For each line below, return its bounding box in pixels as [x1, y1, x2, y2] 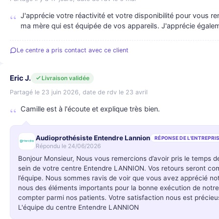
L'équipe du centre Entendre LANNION [18, 203, 139, 211]
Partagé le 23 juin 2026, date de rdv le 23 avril [10, 88, 148, 96]
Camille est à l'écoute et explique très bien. [21, 105, 160, 113]
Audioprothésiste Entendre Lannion [36, 133, 150, 142]
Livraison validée [42, 74, 89, 82]
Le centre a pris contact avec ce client [17, 46, 129, 54]
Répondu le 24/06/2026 [36, 142, 101, 150]
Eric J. [10, 73, 31, 83]
